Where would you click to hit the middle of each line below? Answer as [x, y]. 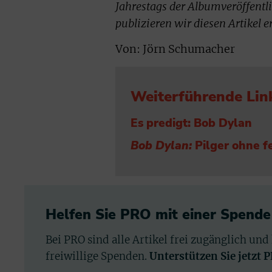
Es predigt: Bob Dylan [191, 124]
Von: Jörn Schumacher [175, 49]
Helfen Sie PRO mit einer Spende [158, 215]
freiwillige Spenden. [97, 257]
